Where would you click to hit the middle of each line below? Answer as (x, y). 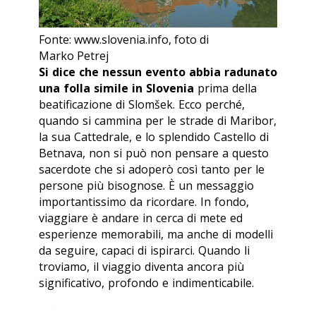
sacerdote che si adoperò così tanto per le (152, 170)
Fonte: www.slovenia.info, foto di (124, 40)
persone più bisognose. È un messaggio (146, 186)
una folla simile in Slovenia (116, 89)
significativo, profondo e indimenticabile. (146, 283)
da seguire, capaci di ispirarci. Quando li (144, 251)
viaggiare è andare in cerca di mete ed (141, 218)
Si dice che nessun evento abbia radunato (158, 72)
